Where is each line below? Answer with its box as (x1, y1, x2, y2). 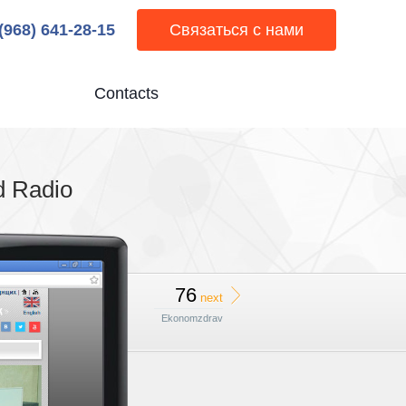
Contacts (94, 84, 159, 102)
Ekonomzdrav (161, 313, 223, 324)
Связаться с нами (169, 21, 304, 39)
